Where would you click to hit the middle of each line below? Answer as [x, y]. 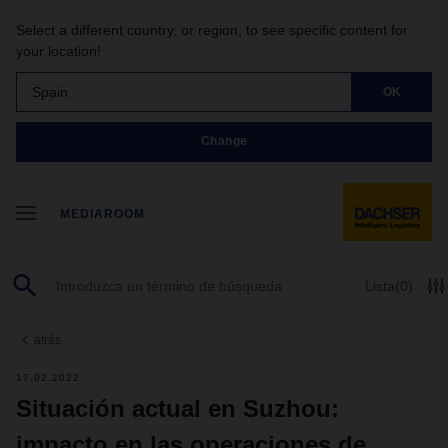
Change [224, 141]
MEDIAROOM [102, 214]
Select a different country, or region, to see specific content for [212, 30]
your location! [58, 51]
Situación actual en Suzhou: [177, 408]
